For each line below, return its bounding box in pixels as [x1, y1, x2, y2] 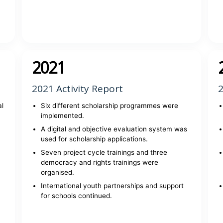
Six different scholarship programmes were [40, 102, 178, 110]
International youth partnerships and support [40, 182, 184, 190]
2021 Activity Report [31, 82, 123, 95]
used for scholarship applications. [40, 135, 148, 143]
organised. [40, 168, 74, 176]
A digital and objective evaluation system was [40, 125, 187, 133]
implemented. [40, 111, 84, 119]
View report [94, 17, 129, 27]
